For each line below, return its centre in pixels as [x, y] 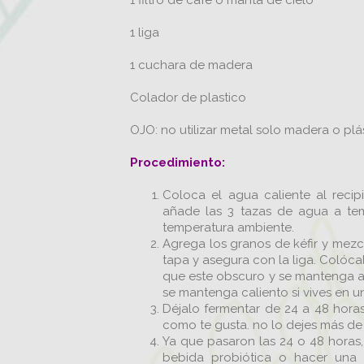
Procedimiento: [178, 162]
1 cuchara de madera [191, 65]
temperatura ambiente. [228, 227]
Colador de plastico [188, 97]
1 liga [145, 32]
